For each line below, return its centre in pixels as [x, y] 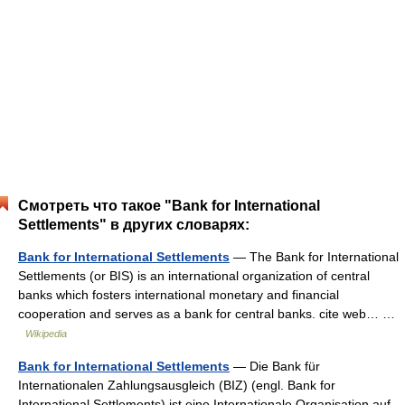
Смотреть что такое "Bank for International [169, 206]
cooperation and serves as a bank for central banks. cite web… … [207, 314]
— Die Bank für [275, 366]
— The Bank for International [314, 257]
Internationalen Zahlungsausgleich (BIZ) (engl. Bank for [177, 385]
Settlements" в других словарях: [134, 225]
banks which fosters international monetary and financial [179, 295]
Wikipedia [46, 334]
